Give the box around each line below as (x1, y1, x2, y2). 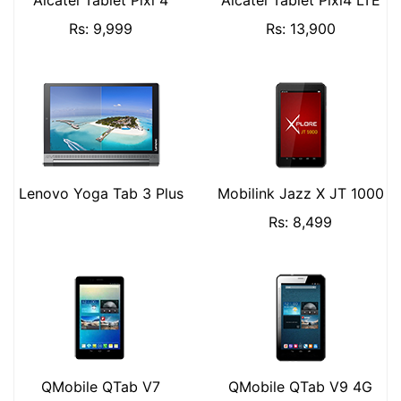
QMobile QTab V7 (41, 378, 160, 396)
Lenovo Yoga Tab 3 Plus (18, 184, 183, 202)
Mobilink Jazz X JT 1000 (217, 184, 384, 202)
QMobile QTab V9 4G (228, 378, 372, 396)
